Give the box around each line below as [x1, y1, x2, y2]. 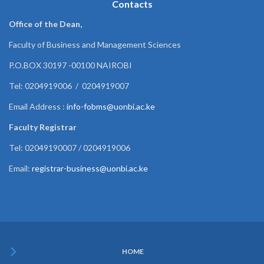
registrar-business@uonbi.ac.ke [32, 163, 148, 173]
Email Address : [9, 101, 67, 111]
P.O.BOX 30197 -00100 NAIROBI [9, 60, 132, 70]
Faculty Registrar [9, 121, 77, 132]
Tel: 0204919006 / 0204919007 [9, 80, 129, 91]
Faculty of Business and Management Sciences [9, 39, 181, 49]
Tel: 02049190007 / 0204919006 [9, 142, 130, 153]
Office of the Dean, [9, 18, 82, 29]
